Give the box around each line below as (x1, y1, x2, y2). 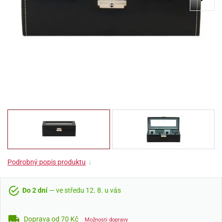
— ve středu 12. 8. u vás (49, 186, 121, 194)
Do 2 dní (22, 186, 49, 194)
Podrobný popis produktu (7, 158, 86, 166)
